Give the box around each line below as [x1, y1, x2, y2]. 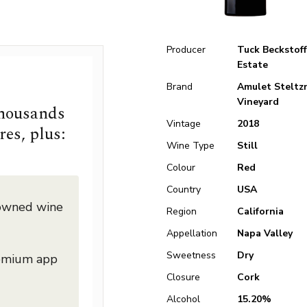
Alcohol [167, 293, 201, 306]
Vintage [167, 117, 201, 130]
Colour [167, 161, 196, 174]
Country [167, 183, 201, 196]
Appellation [167, 227, 218, 240]
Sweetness [167, 249, 217, 262]
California [236, 205, 284, 218]
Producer [167, 43, 206, 56]
